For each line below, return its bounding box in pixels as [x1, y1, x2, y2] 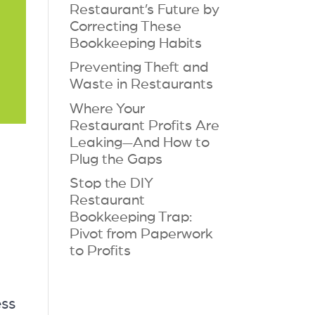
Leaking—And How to [69, 134, 210, 150]
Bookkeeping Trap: [69, 210, 192, 224]
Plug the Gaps [69, 151, 162, 167]
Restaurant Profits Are [69, 117, 219, 133]
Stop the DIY [69, 176, 153, 191]
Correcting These [69, 18, 181, 34]
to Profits [69, 243, 131, 258]
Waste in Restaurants [69, 77, 213, 91]
